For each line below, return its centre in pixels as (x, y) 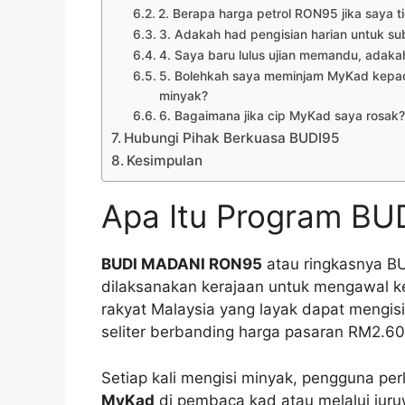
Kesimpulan (165, 161)
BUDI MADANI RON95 (182, 264)
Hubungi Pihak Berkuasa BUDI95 (232, 138)
